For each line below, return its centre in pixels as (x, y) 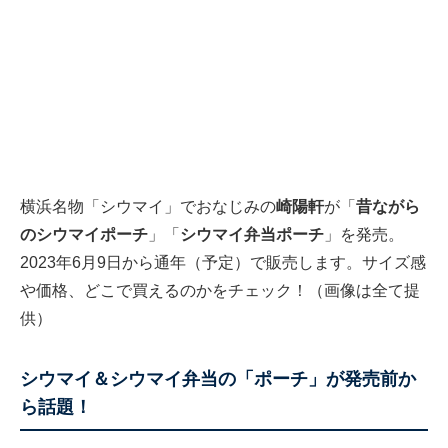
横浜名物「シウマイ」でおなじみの (148, 207)
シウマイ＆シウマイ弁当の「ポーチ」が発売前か (218, 379)
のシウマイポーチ (84, 235)
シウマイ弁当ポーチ (252, 235)
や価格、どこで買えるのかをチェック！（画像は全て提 (220, 291)
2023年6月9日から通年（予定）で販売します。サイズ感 (223, 263)
